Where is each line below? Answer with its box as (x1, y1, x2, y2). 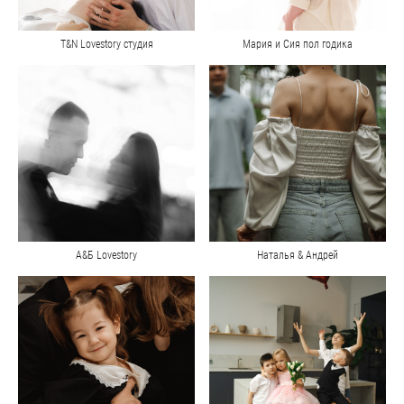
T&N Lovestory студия (60, 38, 153, 51)
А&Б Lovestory (76, 249, 137, 262)
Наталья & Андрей (257, 249, 338, 262)
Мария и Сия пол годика (243, 38, 353, 51)
